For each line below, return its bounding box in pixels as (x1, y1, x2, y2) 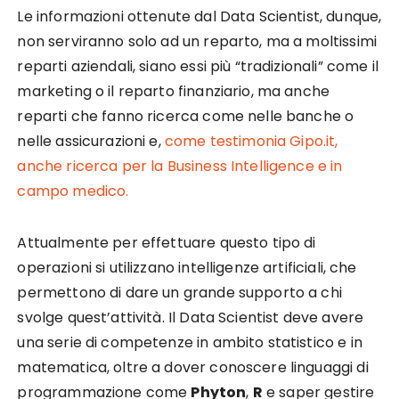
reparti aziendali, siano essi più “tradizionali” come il (17, 56, 379, 77)
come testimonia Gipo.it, (164, 131, 338, 151)
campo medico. (17, 181, 129, 201)
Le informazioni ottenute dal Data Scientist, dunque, (17, 6, 382, 27)
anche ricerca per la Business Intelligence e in (17, 156, 343, 176)
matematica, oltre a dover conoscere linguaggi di (17, 357, 369, 378)
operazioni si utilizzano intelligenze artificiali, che (17, 257, 357, 278)
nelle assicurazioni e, (17, 131, 165, 151)
